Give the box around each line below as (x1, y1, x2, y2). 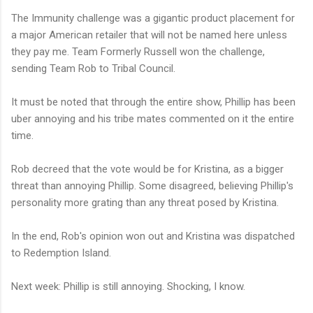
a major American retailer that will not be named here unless (11, 29, 287, 42)
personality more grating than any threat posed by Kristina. (11, 196, 279, 210)
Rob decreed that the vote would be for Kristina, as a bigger (11, 163, 284, 176)
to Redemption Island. (11, 247, 111, 260)
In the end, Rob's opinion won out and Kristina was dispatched (11, 230, 295, 243)
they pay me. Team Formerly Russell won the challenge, (11, 45, 265, 59)
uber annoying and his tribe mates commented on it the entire (11, 112, 294, 126)
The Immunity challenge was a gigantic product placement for (11, 12, 295, 25)
